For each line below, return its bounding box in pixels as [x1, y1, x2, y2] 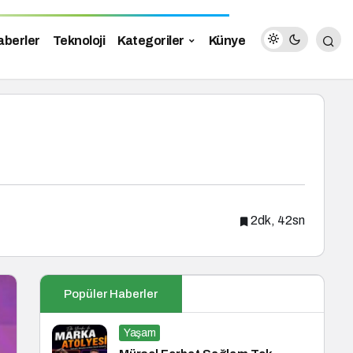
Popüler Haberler [64, 288, 158, 300]
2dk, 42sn [251, 214, 305, 228]
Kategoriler [117, 33, 184, 47]
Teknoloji [52, 33, 105, 47]
